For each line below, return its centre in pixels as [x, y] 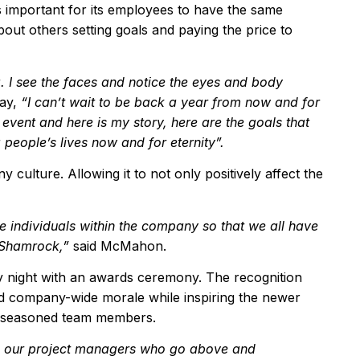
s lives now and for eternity [133, 142]
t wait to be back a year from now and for [190, 102]
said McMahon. [118, 245]
